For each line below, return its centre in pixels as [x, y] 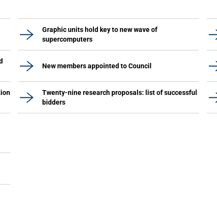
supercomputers [67, 39]
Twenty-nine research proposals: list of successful [120, 93]
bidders [54, 102]
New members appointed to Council [97, 66]
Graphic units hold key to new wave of [100, 30]
